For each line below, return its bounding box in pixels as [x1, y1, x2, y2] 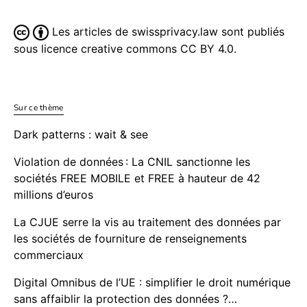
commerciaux [14, 248, 86, 262]
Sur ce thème [14, 102, 64, 114]
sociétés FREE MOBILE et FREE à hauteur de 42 [14, 171, 260, 186]
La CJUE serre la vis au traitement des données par [14, 215, 281, 230]
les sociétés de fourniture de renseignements [14, 232, 247, 246]
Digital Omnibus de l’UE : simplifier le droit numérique [14, 275, 291, 290]
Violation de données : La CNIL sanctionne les [14, 155, 250, 169]
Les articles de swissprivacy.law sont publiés [49, 25, 284, 39]
